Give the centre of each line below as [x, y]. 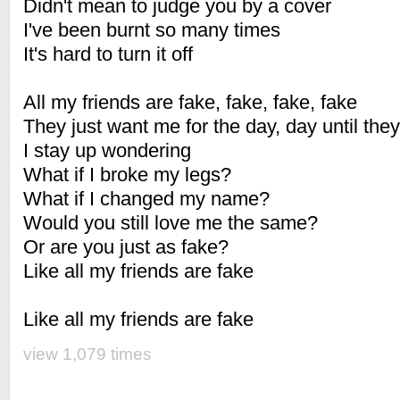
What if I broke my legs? [127, 175]
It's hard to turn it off [108, 54]
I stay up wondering [107, 150]
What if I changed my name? [146, 199]
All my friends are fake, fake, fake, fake [190, 102]
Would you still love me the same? [171, 223]
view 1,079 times [87, 354]
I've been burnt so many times [152, 30]
